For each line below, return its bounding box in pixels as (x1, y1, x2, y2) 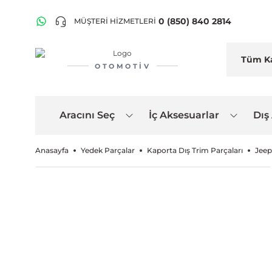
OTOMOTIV (95, 62, 151, 70)
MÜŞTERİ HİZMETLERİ (74, 16, 156, 25)
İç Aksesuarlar (149, 109, 219, 121)
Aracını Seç (59, 109, 115, 121)
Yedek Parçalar (81, 146, 135, 155)
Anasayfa (35, 146, 69, 155)
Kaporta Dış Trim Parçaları (147, 146, 243, 155)
